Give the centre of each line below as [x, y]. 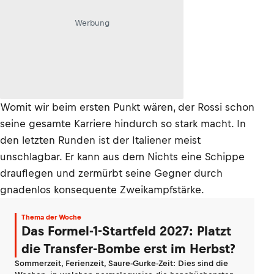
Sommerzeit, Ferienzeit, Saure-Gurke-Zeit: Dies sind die [121, 263]
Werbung [92, 23]
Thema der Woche [51, 217]
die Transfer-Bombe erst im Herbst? [128, 249]
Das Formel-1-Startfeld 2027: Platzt [126, 231]
